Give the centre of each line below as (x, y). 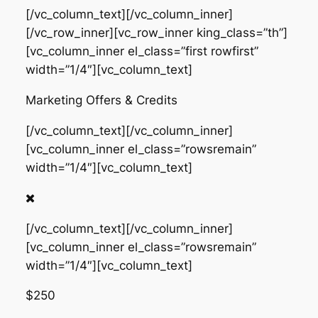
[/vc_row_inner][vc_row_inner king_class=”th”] (156, 33)
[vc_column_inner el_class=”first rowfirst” (142, 51)
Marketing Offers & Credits (101, 100)
